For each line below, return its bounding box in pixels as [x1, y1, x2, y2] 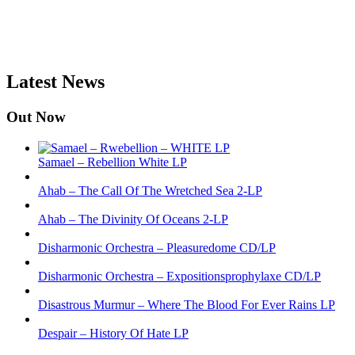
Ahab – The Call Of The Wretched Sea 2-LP [38, 183, 262, 197]
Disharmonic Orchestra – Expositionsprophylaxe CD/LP [38, 269, 321, 283]
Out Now [6, 108, 66, 125]
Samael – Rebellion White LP [38, 155, 187, 169]
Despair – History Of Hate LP [38, 326, 189, 340]
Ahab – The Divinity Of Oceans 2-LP [38, 212, 228, 226]
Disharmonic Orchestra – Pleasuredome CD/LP [38, 240, 276, 254]
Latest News [6, 71, 105, 92]
